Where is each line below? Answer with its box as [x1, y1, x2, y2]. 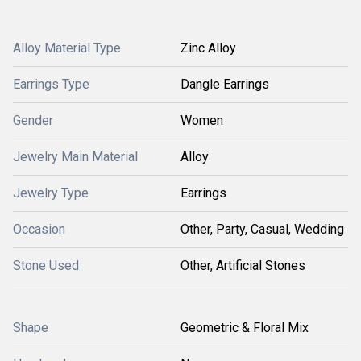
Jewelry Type [13, 185, 89, 201]
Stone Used [13, 258, 79, 273]
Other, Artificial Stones [180, 258, 305, 273]
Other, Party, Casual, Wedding [180, 222, 344, 237]
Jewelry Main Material [13, 149, 138, 164]
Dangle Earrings [180, 77, 269, 92]
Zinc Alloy [180, 40, 236, 56]
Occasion [13, 222, 65, 237]
